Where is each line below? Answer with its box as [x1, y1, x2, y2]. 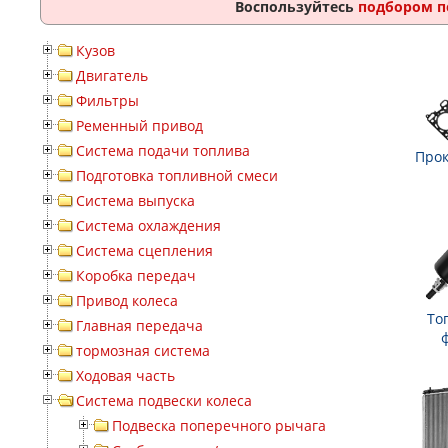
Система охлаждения [76, 216, 221, 235]
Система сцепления [76, 241, 213, 260]
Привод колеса [76, 291, 178, 310]
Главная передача [76, 316, 203, 335]
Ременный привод [76, 116, 203, 135]
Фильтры [76, 91, 139, 110]
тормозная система [76, 341, 210, 360]
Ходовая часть [76, 366, 175, 385]
